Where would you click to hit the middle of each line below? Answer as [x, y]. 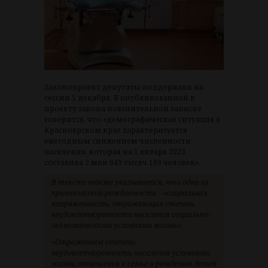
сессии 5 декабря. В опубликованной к [120, 98]
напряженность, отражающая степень [123, 203]
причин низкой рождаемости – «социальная [130, 193]
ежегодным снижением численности [118, 141]
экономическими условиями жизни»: [117, 225]
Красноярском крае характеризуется [116, 130]
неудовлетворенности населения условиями [131, 252]
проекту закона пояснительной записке [123, 108]
